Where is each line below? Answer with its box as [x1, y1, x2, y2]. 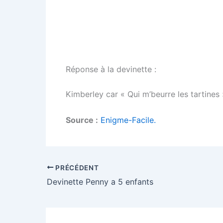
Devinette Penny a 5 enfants [47, 177, 153, 187]
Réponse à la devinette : [66, 64, 156, 74]
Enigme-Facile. [101, 114, 156, 125]
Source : [66, 114, 98, 125]
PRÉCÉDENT [53, 163, 99, 172]
